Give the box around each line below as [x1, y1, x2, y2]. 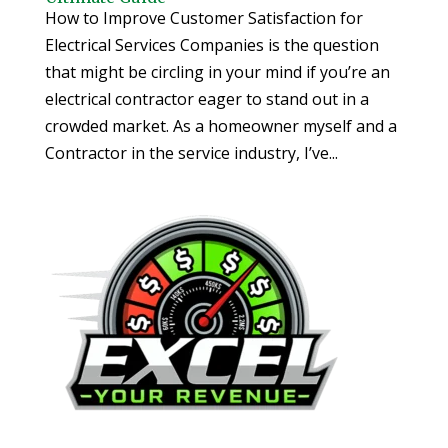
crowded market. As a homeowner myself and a [44, 114, 397, 137]
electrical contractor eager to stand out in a [44, 87, 369, 110]
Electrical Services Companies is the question [44, 33, 379, 56]
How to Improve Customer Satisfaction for [44, 6, 363, 29]
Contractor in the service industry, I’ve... [44, 141, 338, 164]
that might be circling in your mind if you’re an [44, 60, 390, 83]
